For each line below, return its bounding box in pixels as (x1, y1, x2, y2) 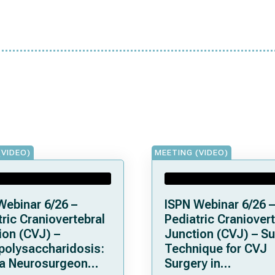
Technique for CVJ (164, 241, 267, 256)
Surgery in (164, 256, 220, 271)
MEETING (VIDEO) (154, 148, 229, 157)
